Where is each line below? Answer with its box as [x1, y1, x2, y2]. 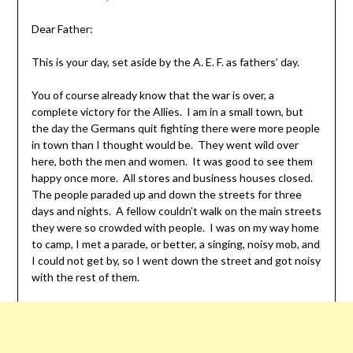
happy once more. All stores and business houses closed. [31, 171, 315, 185]
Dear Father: [31, 22, 93, 36]
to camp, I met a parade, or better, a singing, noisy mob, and [31, 237, 320, 251]
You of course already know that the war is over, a [31, 88, 274, 102]
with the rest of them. [31, 270, 139, 284]
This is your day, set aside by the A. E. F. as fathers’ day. [31, 55, 299, 69]
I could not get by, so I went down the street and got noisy [31, 254, 321, 268]
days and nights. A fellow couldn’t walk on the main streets [31, 204, 321, 218]
